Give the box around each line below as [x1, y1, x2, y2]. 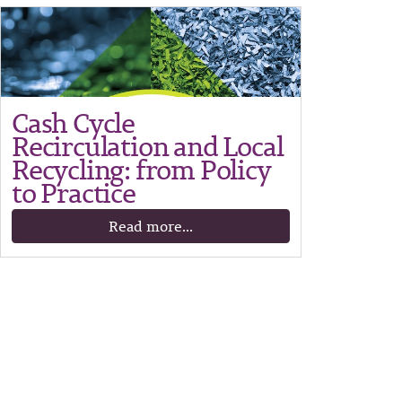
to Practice [12, 172, 135, 214]
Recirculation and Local [12, 126, 284, 168]
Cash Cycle [12, 102, 135, 144]
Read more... [109, 215, 193, 238]
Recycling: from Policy [12, 149, 271, 191]
